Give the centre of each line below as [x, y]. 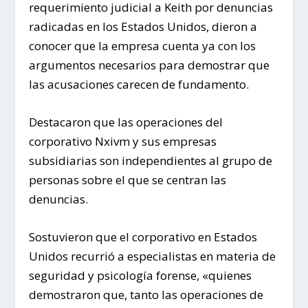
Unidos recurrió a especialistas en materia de [153, 256]
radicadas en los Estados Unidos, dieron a [143, 26]
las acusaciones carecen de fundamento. [139, 84]
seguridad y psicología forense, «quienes [141, 276]
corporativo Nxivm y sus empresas [123, 141]
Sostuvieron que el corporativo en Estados [143, 237]
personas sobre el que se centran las [128, 179]
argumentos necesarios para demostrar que [150, 65]
